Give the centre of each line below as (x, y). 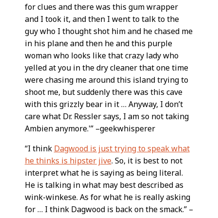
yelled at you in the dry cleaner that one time (106, 67)
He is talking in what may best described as (104, 185)
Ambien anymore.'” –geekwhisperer (90, 128)
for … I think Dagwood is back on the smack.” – (109, 209)
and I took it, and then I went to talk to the (102, 19)
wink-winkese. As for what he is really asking (107, 197)
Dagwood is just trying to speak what (122, 148)
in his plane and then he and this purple (98, 43)
